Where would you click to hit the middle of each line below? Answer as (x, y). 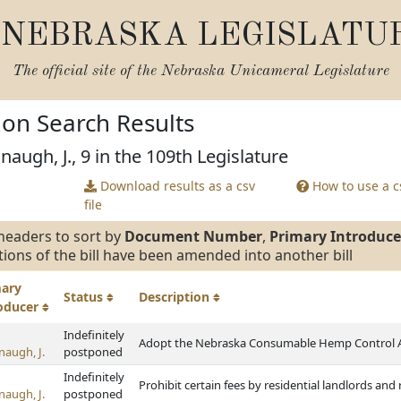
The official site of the (86, 71)
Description (176, 297)
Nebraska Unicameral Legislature (275, 71)
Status (85, 297)
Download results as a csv (175, 186)
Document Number (193, 236)
